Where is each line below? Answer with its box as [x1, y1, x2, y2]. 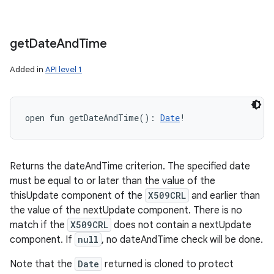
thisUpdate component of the [10, 190, 145, 202]
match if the [10, 219, 67, 231]
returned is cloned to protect [102, 258, 234, 270]
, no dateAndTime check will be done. [102, 234, 263, 246]
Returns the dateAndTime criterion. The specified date [10, 160, 250, 172]
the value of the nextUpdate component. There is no [10, 204, 242, 217]
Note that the [10, 258, 75, 270]
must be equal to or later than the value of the [10, 175, 215, 187]
